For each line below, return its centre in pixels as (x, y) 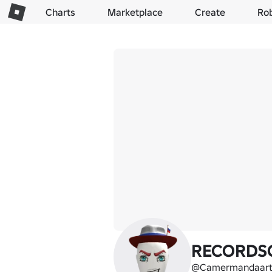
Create (210, 12)
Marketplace (135, 12)
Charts (60, 12)
